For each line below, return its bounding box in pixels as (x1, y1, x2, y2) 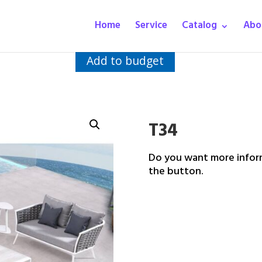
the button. (148, 163, 203, 183)
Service (135, 17, 167, 36)
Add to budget (87, 53, 164, 68)
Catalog (182, 17, 217, 36)
